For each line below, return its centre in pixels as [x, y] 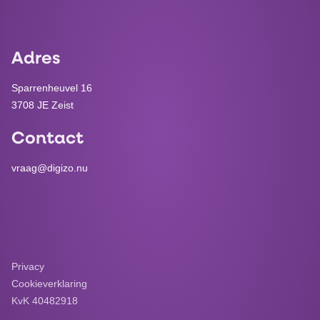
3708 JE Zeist [42, 105]
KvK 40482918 [45, 300]
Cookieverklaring [49, 283]
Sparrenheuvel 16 [52, 87]
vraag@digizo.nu [50, 167]
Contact [47, 139]
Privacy [28, 266]
